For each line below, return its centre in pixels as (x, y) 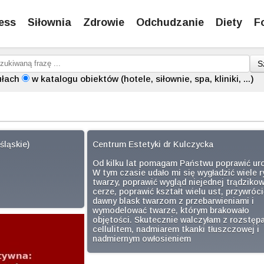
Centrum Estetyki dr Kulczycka (153, 144)
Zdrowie (104, 22)
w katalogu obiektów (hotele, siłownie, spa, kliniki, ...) (143, 79)
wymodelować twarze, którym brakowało (171, 210)
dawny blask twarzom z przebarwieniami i (173, 201)
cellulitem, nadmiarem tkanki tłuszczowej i (176, 229)
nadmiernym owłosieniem (141, 239)
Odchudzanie (170, 22)
